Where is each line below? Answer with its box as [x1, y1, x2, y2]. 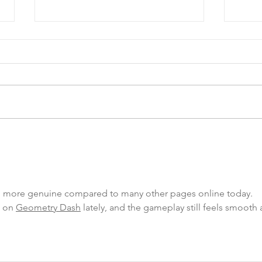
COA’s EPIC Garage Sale [49, 130, 166, 144]
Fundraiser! [49, 143, 104, 157]
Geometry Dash [16, 202, 81, 213]
